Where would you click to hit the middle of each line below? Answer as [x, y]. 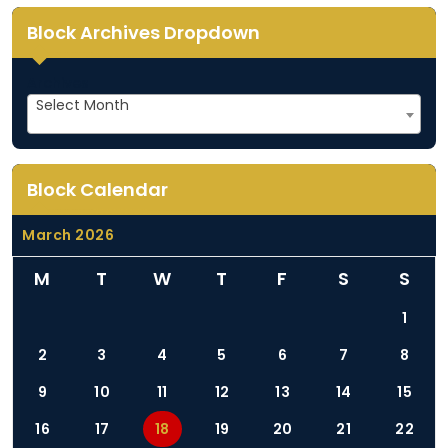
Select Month [82, 104]
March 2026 [68, 234]
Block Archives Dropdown [143, 32]
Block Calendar [97, 189]
